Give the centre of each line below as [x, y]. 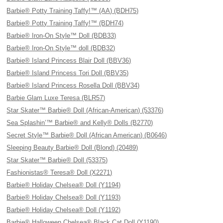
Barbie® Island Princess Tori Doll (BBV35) [68, 73]
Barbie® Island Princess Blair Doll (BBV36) [69, 60]
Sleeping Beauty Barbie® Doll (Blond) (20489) [72, 148]
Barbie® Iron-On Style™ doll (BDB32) [61, 48]
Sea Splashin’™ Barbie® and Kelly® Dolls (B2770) [80, 123]
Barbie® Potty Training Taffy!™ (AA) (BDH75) [73, 11]
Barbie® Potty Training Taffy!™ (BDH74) [65, 23]
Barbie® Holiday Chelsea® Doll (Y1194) [64, 185]
